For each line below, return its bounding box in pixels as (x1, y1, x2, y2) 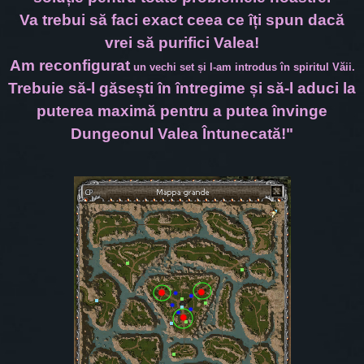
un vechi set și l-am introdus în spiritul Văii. (129, 61, 355, 74)
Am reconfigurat (9, 57, 130, 75)
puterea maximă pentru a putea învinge (37, 102, 327, 120)
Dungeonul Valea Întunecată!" (71, 125, 293, 143)
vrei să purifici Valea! (105, 34, 259, 52)
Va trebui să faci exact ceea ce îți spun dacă (19, 11, 344, 29)
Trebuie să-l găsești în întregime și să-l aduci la (8, 80, 356, 97)
